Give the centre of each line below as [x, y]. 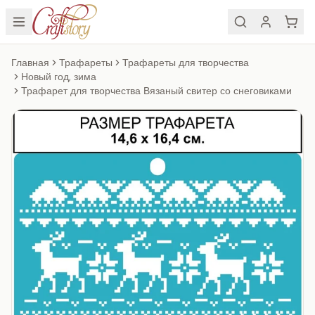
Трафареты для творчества [186, 63]
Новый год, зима [59, 77]
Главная [30, 63]
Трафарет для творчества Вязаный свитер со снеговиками [156, 91]
